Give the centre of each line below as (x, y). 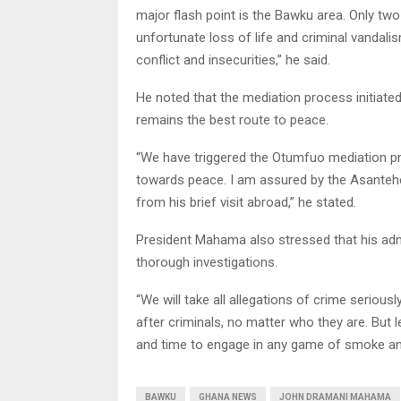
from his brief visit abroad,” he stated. (246, 202)
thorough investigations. (207, 262)
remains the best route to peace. (232, 119)
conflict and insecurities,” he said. (233, 60)
